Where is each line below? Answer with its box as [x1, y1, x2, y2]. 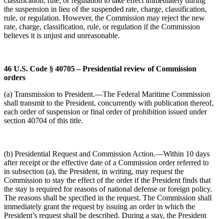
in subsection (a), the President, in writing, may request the [4, 167, 184, 175]
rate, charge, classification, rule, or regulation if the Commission [4, 22, 200, 31]
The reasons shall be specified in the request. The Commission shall [4, 194, 212, 202]
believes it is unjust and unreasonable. [4, 31, 120, 40]
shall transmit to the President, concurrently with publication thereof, [4, 99, 214, 107]
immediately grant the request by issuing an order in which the [4, 202, 195, 211]
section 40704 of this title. [4, 116, 83, 125]
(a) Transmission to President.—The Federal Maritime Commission [4, 90, 210, 98]
